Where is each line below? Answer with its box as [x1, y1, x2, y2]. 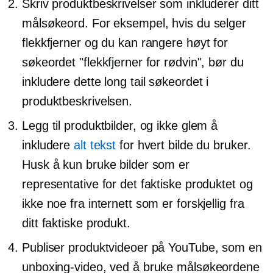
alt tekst [74, 138, 116, 152]
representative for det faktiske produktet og [22, 177, 253, 191]
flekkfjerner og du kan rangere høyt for [22, 35, 229, 49]
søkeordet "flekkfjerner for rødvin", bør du [22, 55, 244, 69]
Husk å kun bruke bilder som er [22, 157, 190, 171]
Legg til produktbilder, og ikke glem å [22, 118, 218, 132]
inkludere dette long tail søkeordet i [22, 74, 209, 88]
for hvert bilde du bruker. [116, 138, 251, 152]
